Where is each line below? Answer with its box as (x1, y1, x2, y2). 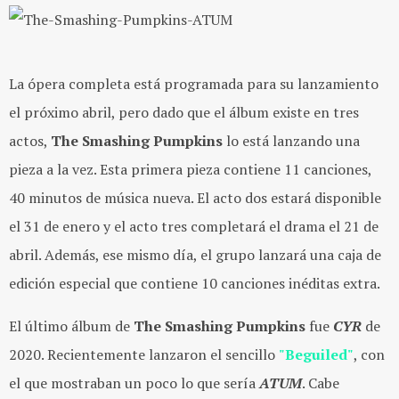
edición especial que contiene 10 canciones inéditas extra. (9, 273, 380, 293)
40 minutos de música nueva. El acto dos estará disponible (9, 188, 381, 208)
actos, (9, 131, 51, 151)
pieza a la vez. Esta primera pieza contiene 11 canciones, (9, 159, 372, 179)
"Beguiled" (279, 345, 354, 364)
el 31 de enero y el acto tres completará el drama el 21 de (9, 216, 379, 236)
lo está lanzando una (223, 131, 360, 151)
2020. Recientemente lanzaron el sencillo (9, 345, 279, 364)
